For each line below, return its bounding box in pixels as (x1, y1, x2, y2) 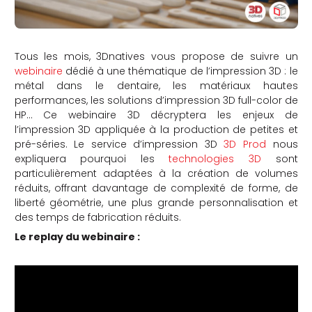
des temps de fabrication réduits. (14, 210, 181, 224)
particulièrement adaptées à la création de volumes (14, 166, 298, 180)
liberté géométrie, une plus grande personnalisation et (14, 195, 298, 210)
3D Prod (224, 136, 266, 151)
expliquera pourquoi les (14, 151, 169, 166)
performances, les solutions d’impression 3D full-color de (14, 93, 298, 107)
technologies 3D (169, 151, 261, 166)
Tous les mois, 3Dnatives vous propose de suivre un (14, 49, 298, 63)
